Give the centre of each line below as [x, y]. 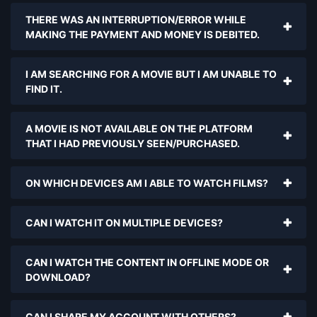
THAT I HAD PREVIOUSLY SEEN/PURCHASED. [133, 143]
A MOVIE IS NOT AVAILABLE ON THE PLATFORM [139, 128]
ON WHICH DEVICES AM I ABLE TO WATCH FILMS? [147, 183]
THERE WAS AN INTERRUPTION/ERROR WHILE [136, 19]
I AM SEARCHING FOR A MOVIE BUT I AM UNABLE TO [151, 74]
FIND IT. [44, 89]
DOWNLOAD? [58, 277]
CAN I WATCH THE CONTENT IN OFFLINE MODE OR [147, 262]
